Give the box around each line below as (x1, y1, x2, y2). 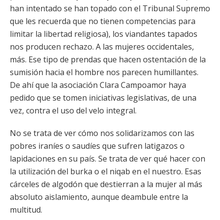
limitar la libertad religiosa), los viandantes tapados (10, 28, 197, 39)
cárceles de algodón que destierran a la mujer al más (10, 179, 202, 190)
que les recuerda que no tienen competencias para (10, 16, 195, 27)
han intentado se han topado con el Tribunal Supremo (10, 3, 210, 14)
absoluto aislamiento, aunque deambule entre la (10, 192, 188, 202)
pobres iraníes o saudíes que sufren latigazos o (10, 140, 185, 151)
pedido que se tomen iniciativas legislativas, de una (10, 92, 196, 103)
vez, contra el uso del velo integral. (10, 105, 137, 116)
